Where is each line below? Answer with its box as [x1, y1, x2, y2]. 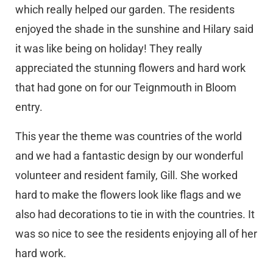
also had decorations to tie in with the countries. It [15, 208, 255, 221]
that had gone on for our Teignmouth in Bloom [15, 81, 236, 94]
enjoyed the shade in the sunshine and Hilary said [15, 23, 253, 36]
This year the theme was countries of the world [15, 130, 242, 143]
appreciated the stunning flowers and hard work [15, 62, 246, 75]
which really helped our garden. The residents [15, 3, 235, 16]
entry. [15, 101, 43, 114]
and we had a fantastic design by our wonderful [15, 149, 243, 163]
